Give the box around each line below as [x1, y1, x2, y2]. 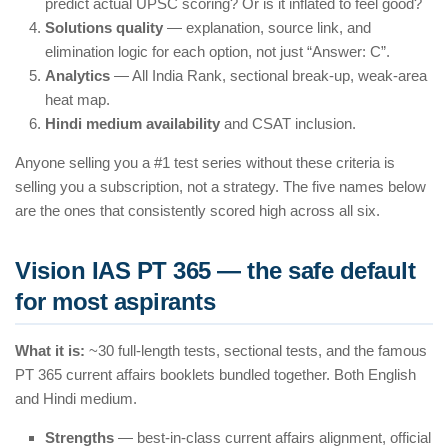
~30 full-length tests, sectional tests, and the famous [85, 342, 427, 360]
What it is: [15, 342, 85, 360]
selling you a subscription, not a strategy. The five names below [15, 178, 426, 196]
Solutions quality [45, 19, 163, 37]
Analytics [45, 67, 110, 85]
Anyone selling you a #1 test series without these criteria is [15, 154, 395, 172]
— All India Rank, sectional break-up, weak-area [110, 67, 427, 85]
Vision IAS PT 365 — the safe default [15, 257, 415, 285]
